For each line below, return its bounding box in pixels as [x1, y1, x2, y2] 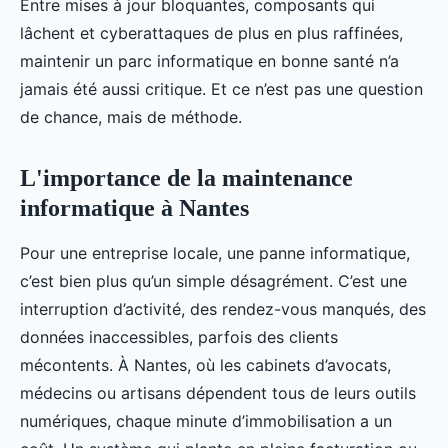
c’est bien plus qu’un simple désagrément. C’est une [20, 271, 407, 291]
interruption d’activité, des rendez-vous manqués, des [20, 299, 426, 319]
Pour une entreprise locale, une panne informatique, [20, 243, 410, 263]
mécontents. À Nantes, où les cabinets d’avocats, [20, 355, 391, 375]
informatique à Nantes [20, 195, 249, 221]
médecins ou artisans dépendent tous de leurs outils [20, 383, 416, 403]
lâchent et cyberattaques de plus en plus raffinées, [20, 23, 403, 43]
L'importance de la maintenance [20, 165, 353, 191]
